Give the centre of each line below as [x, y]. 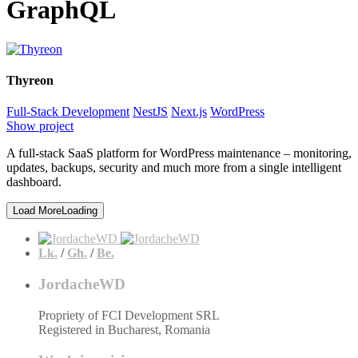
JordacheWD [82, 284]
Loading [80, 211]
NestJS [150, 112]
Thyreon [30, 81]
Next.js [189, 112]
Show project [40, 126]
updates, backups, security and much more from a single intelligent [174, 168]
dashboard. [44, 182]
